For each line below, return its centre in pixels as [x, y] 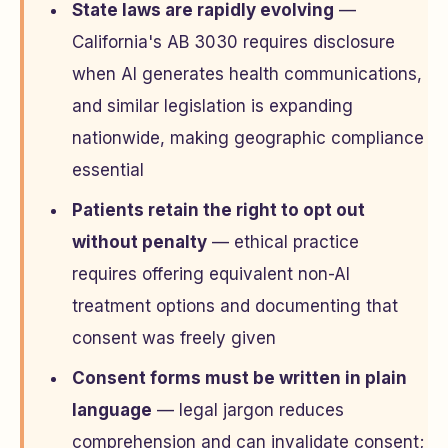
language [112, 410]
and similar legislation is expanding [212, 106]
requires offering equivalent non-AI [211, 274]
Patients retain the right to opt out [218, 210]
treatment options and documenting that [235, 306]
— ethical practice [283, 242]
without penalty [139, 242]
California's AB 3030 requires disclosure [233, 42]
